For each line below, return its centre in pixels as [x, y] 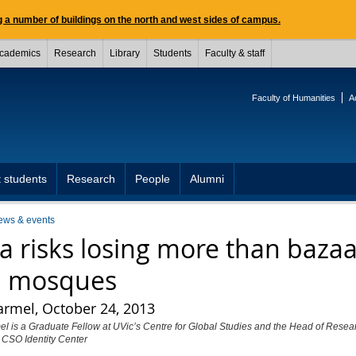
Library [125, 53]
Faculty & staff [235, 53]
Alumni [207, 179]
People [153, 179]
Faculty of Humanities [294, 98]
